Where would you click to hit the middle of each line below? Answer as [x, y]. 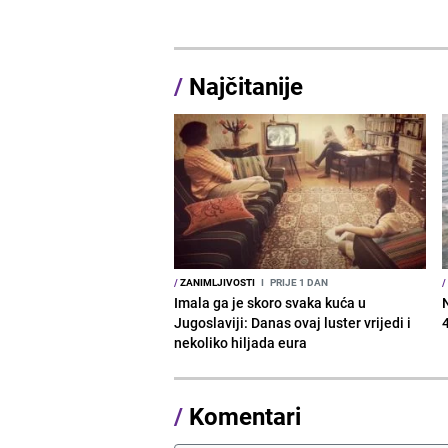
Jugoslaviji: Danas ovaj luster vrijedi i [293, 323]
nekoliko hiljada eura [241, 343]
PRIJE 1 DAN [298, 282]
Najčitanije [246, 86]
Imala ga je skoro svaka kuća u [270, 303]
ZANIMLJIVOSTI [217, 282]
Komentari [245, 416]
